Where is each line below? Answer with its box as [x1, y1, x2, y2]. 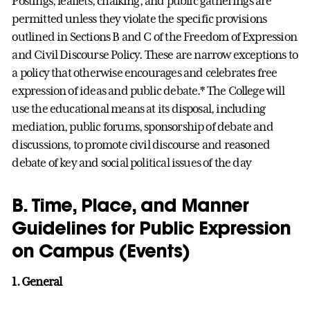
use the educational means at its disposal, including [12, 102, 266, 116]
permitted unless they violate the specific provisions [12, 12, 267, 26]
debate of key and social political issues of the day [12, 156, 252, 170]
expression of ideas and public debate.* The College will [12, 84, 284, 98]
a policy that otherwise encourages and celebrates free [12, 66, 277, 80]
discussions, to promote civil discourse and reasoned [12, 138, 271, 152]
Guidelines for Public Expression [12, 216, 291, 240]
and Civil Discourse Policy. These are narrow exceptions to [12, 48, 298, 62]
